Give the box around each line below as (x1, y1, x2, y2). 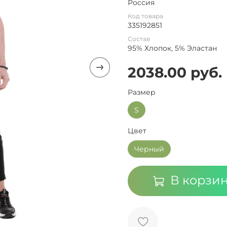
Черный (134, 144, 164, 154)
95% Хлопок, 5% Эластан (128, 43, 217, 53)
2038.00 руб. (128, 63, 222, 81)
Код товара (128, 12, 163, 20)
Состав (128, 34, 150, 43)
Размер (128, 87, 156, 97)
